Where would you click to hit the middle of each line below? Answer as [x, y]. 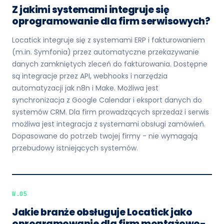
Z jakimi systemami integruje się [90, 10]
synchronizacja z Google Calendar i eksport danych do [107, 100]
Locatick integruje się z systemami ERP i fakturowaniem [108, 40]
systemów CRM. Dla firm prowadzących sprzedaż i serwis [110, 112]
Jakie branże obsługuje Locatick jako [102, 212]
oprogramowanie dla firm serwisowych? [111, 21]
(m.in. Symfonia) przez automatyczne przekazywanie [105, 52]
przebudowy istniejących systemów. [75, 148]
